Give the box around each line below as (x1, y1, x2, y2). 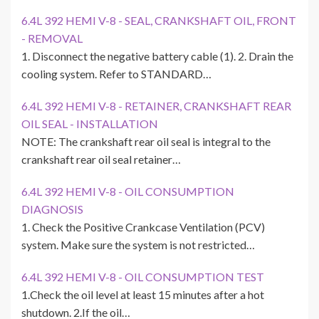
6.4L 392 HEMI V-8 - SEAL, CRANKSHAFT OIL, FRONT (21, 14, 296, 28)
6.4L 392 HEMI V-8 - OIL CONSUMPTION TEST (21, 270, 264, 284)
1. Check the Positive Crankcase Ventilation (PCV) (21, 220, 265, 234)
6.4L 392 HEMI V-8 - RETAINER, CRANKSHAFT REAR (21, 99, 291, 113)
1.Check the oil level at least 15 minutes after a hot (21, 288, 264, 302)
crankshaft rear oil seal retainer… (21, 152, 181, 167)
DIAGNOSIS (21, 202, 83, 216)
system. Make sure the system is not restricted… (21, 238, 255, 252)
